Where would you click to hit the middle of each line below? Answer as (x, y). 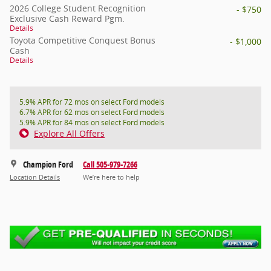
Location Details (35, 178)
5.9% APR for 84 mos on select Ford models (92, 122)
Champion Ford (48, 164)
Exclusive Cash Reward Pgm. (67, 18)
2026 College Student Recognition (78, 8)
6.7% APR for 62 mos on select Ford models (92, 112)
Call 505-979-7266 (110, 164)
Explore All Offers (69, 133)
